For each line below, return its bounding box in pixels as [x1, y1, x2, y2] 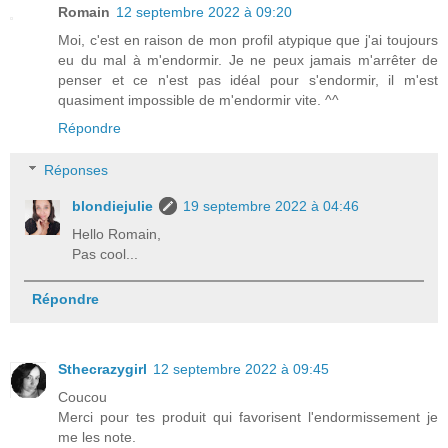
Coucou [58, 388, 107, 405]
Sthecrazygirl [58, 360, 147, 377]
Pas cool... [72, 245, 139, 262]
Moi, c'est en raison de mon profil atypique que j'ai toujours [58, 32, 438, 49]
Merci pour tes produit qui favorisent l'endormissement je [58, 408, 438, 425]
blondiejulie [72, 197, 154, 214]
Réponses [44, 161, 109, 178]
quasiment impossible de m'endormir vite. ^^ [58, 92, 339, 109]
